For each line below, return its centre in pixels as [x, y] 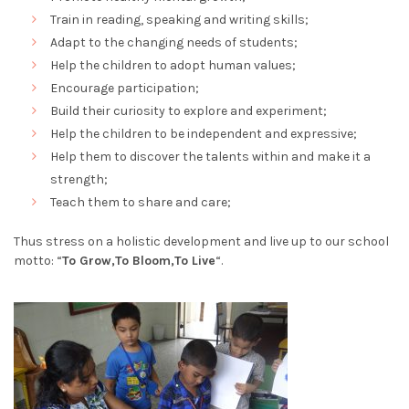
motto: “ [38, 261]
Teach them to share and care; [141, 202]
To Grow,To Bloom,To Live [139, 261]
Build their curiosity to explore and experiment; [189, 111]
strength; [79, 179]
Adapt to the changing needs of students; [174, 42]
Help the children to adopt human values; [173, 65]
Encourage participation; [125, 88]
